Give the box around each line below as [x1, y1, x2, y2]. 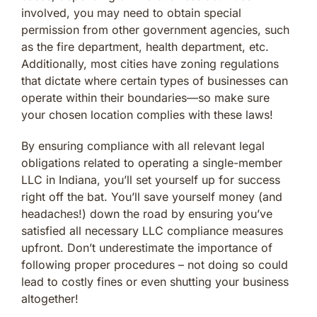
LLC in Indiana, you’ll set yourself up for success [21, 172, 280, 187]
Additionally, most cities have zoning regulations [21, 56, 279, 71]
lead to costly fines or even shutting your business [21, 274, 289, 289]
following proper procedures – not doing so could [21, 257, 288, 272]
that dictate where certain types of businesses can [21, 73, 288, 88]
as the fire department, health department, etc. [21, 39, 269, 54]
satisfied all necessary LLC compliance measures [21, 223, 283, 238]
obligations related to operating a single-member [21, 155, 282, 170]
